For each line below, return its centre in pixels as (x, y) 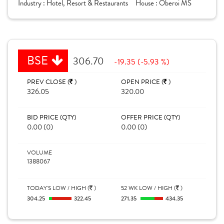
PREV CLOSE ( (48, 82)
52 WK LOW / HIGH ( (148, 188)
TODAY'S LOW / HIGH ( (58, 188)
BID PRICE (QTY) (51, 117)
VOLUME (39, 152)
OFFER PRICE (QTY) (150, 117)
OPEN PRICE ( (142, 82)
